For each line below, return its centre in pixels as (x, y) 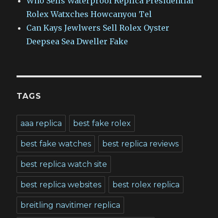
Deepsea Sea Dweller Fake (77, 41)
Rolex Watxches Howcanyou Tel (89, 14)
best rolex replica (146, 184)
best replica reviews (141, 144)
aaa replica (41, 123)
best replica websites (61, 184)
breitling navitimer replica (71, 205)
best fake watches (56, 144)
